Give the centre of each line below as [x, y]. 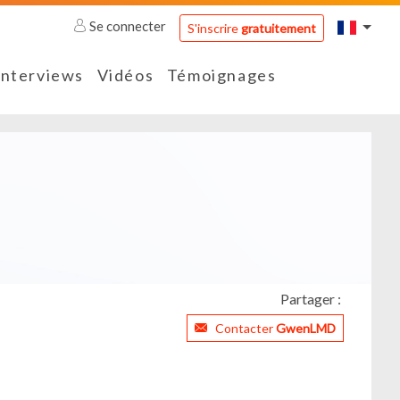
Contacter [246, 329]
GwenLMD [306, 329]
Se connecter [128, 26]
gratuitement [278, 28]
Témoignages [221, 75]
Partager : [310, 299]
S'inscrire [214, 28]
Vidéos [125, 75]
